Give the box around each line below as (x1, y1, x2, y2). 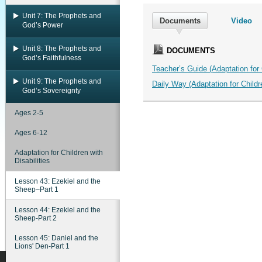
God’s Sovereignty (22, 87, 81, 95)
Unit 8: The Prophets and (22, 44, 101, 53)
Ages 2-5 (15, 109, 43, 117)
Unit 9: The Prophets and (22, 77, 101, 85)
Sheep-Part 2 (15, 214, 57, 222)
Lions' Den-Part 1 (15, 242, 70, 250)
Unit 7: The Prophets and (22, 12, 101, 20)
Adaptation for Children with (15, 149, 103, 157)
